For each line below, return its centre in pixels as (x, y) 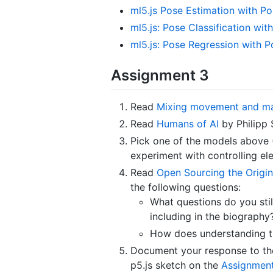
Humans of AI (188, 123)
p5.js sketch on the (176, 265)
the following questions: (186, 187)
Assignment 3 (160, 75)
